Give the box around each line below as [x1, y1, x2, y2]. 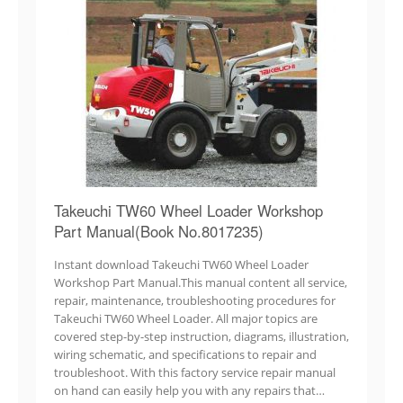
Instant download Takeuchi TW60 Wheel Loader [54, 255, 309, 273]
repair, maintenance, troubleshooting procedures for [54, 291, 336, 309]
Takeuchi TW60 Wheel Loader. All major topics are [54, 309, 318, 327]
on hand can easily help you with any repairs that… [54, 381, 325, 399]
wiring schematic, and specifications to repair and [54, 345, 317, 363]
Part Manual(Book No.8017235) [54, 219, 264, 242]
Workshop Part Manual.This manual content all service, [54, 273, 347, 291]
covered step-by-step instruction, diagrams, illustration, [54, 327, 349, 345]
